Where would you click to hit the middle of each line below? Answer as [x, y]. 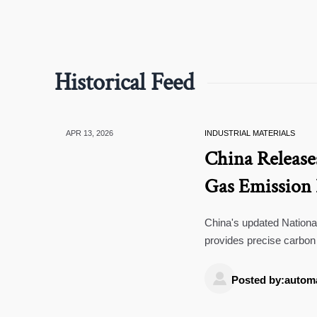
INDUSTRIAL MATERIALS [249, 133]
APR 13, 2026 [89, 133]
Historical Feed [125, 82]
